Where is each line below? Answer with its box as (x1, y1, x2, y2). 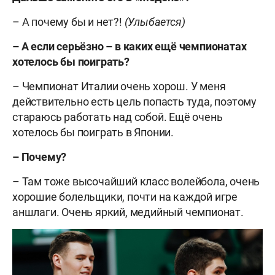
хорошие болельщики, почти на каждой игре (12, 190, 238, 203)
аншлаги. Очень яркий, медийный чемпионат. (12, 205, 244, 219)
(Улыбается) (124, 15, 185, 28)
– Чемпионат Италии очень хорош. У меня (12, 79, 226, 93)
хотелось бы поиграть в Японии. (12, 125, 174, 139)
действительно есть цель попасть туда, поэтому (12, 95, 257, 108)
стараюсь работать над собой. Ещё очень (12, 110, 223, 123)
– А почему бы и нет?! (12, 15, 125, 28)
